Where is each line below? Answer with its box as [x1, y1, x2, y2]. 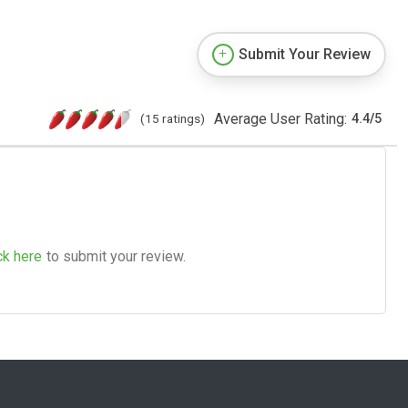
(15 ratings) [140, 110, 205, 126]
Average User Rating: [214, 109, 347, 127]
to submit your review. [46, 247, 186, 265]
